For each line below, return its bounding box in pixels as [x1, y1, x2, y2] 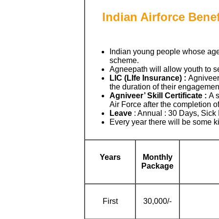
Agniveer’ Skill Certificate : [109, 91, 209, 100]
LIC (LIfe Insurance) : [109, 73, 186, 82]
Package [141, 162, 174, 170]
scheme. [109, 56, 139, 65]
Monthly [142, 153, 173, 161]
